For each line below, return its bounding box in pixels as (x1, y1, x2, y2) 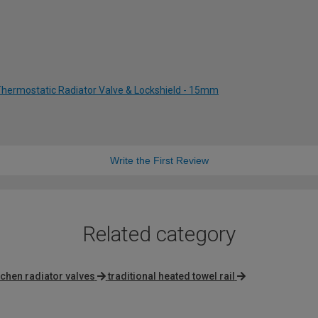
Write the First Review (109, 154, 209, 166)
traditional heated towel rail (107, 270, 235, 282)
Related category (82, 221, 236, 246)
